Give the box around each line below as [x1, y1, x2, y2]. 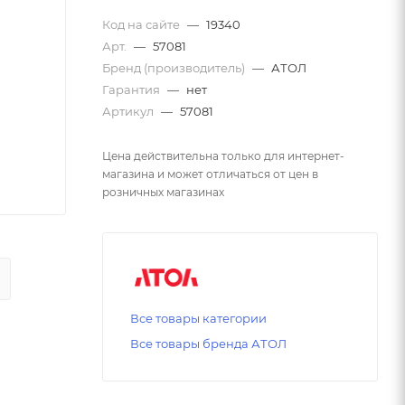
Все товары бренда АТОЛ [130, 335, 287, 351]
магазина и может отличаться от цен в [102, 166, 318, 181]
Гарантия [102, 81, 163, 97]
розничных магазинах [102, 184, 224, 199]
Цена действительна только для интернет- [102, 148, 344, 163]
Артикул [102, 103, 156, 118]
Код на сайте [102, 16, 183, 32]
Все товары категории [130, 310, 267, 325]
